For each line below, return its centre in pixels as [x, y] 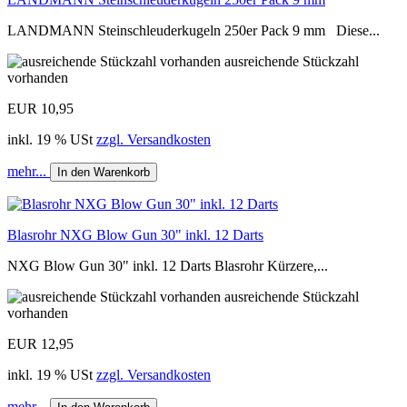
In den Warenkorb [104, 172]
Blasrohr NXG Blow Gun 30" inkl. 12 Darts [135, 234]
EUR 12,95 [40, 343]
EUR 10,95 [40, 108]
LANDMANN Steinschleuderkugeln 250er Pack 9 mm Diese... [194, 30]
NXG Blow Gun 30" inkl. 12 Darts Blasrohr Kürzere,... [168, 265]
